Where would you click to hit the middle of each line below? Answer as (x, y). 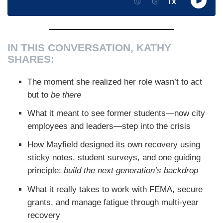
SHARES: (31, 59)
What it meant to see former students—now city (116, 113)
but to (39, 95)
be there (66, 95)
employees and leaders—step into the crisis (109, 126)
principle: (46, 171)
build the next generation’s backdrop (131, 171)
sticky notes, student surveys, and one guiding (114, 158)
